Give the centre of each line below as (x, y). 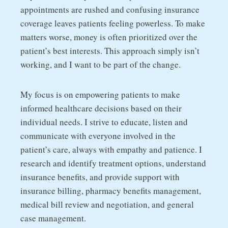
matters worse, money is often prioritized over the (109, 37)
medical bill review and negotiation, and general (107, 204)
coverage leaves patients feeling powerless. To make (113, 23)
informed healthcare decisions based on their (101, 108)
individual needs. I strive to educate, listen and (104, 122)
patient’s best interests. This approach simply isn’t (110, 50)
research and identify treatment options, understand (113, 163)
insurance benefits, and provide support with (100, 177)
